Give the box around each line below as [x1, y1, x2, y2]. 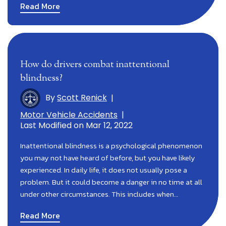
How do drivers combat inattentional [20, 58, 169, 72]
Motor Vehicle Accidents [20, 108, 118, 121]
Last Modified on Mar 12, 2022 [20, 119, 133, 131]
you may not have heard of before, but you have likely [20, 151, 195, 163]
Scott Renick [57, 92, 107, 104]
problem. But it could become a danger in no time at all [20, 176, 202, 188]
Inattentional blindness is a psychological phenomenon [20, 139, 202, 151]
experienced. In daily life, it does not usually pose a [20, 163, 187, 176]
